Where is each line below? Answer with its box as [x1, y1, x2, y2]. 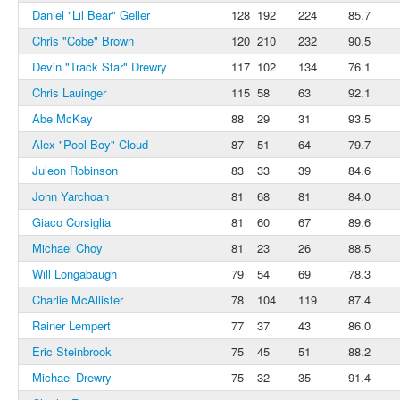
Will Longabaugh [32, 265, 117, 282]
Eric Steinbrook [32, 343, 112, 360]
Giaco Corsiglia [32, 213, 111, 230]
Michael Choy [32, 239, 103, 256]
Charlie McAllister [32, 291, 123, 308]
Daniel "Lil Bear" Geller [32, 6, 150, 23]
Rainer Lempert [32, 317, 111, 334]
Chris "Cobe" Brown [32, 32, 134, 49]
